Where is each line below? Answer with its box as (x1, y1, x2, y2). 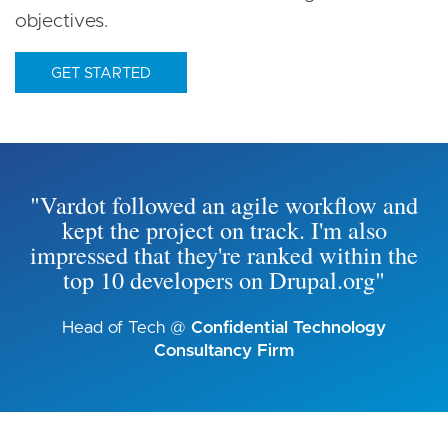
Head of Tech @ (62, 318, 191, 336)
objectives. (15, 11, 108, 31)
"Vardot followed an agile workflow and (30, 187, 418, 221)
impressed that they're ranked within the (30, 237, 418, 271)
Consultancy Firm (154, 341, 294, 359)
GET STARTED (51, 65, 151, 81)
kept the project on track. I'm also (61, 212, 387, 246)
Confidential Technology (191, 318, 386, 336)
